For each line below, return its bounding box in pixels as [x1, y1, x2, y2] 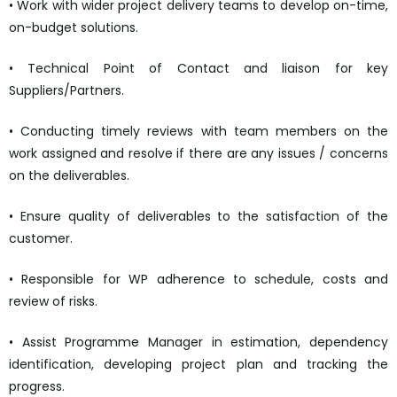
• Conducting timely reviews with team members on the [9, 122, 388, 141]
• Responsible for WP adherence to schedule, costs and [9, 270, 388, 289]
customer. [9, 230, 73, 248]
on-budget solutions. [9, 19, 138, 37]
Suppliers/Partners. [9, 82, 124, 100]
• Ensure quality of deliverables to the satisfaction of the [9, 207, 388, 226]
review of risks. [9, 292, 97, 311]
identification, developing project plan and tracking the [9, 355, 388, 374]
